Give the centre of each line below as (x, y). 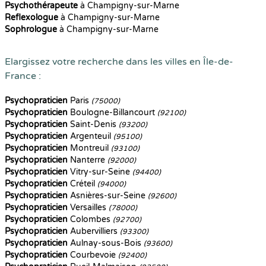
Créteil (83, 184)
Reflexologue (31, 18)
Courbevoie (93, 255)
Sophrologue (31, 29)
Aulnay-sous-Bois (106, 243)
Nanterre (88, 160)
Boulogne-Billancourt (113, 113)
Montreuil (89, 148)
